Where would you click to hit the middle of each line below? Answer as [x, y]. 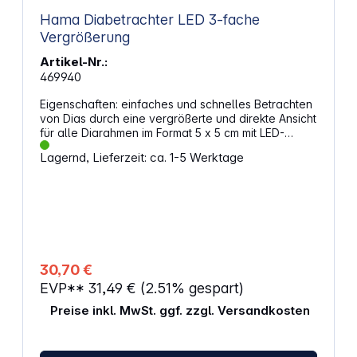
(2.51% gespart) [192, 288]
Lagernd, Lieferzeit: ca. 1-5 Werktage [141, 158]
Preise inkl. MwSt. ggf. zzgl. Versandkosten [180, 311]
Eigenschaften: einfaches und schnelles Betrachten [80, 104]
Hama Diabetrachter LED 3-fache [124, 20]
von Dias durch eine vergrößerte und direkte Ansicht [178, 119]
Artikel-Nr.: [73, 62]
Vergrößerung [84, 37]
